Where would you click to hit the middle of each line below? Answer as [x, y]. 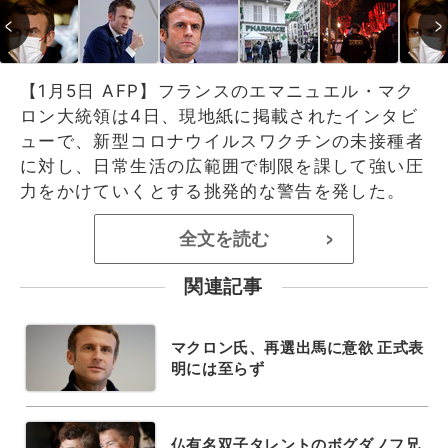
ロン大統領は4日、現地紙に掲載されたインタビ [219, 115]
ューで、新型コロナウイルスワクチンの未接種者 [222, 140]
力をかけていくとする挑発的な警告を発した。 [213, 190]
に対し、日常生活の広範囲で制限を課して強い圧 [222, 165]
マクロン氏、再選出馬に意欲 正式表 [297, 347]
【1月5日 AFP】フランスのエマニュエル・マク [217, 90]
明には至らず [217, 368]
